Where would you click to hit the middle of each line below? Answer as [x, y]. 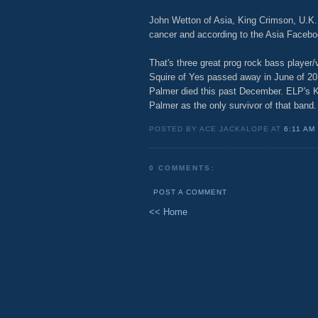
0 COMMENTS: [181, 168]
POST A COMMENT [190, 192]
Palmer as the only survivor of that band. [232, 105]
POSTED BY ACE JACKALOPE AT [216, 128]
